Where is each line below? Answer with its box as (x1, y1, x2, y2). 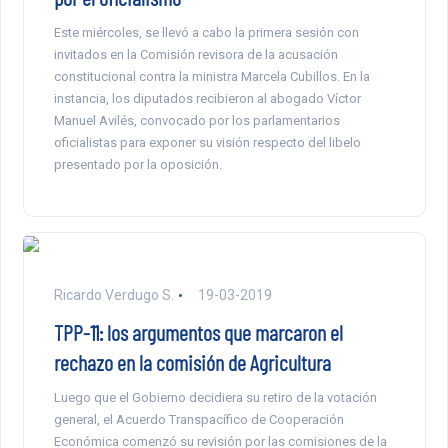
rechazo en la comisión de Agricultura (53, 349, 331, 376)
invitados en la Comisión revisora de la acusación (53, 47, 338, 63)
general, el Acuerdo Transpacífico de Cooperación (53, 412, 344, 428)
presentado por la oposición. (53, 157, 222, 173)
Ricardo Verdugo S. (53, 287, 174, 304)
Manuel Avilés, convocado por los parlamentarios (53, 113, 340, 129)
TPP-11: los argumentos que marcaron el (53, 319, 343, 346)
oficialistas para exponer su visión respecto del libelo (53, 135, 361, 151)
